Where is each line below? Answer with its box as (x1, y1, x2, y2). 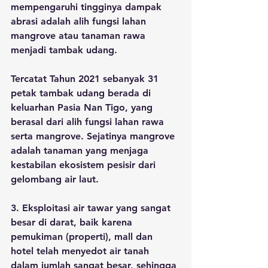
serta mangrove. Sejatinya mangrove (11, 130, 178, 142)
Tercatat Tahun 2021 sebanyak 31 (11, 72, 162, 84)
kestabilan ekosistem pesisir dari (11, 159, 159, 170)
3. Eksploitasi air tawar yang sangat (11, 202, 173, 214)
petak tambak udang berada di (11, 87, 154, 99)
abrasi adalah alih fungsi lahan (11, 15, 149, 27)
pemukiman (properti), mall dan (11, 230, 156, 242)
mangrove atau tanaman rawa (11, 29, 148, 41)
